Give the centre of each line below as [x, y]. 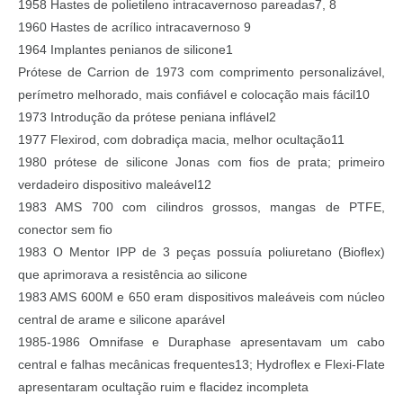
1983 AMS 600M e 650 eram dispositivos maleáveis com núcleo [201, 297]
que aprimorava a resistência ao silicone [133, 275]
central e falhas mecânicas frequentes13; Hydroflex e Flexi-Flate [201, 365]
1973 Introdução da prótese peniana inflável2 [147, 117]
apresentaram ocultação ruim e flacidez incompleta [163, 387]
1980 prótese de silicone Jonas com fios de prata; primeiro [201, 162]
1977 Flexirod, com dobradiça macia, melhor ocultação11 [181, 140]
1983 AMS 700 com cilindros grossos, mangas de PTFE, [201, 207]
